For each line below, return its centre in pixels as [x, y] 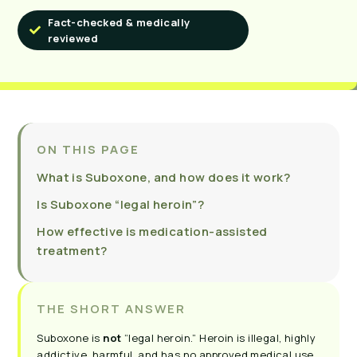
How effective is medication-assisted [152, 231]
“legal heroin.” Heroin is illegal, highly [219, 338]
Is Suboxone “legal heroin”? [121, 204]
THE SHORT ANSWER [112, 309]
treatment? [72, 250]
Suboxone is [70, 338]
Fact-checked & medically [119, 22]
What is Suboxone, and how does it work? [163, 177]
